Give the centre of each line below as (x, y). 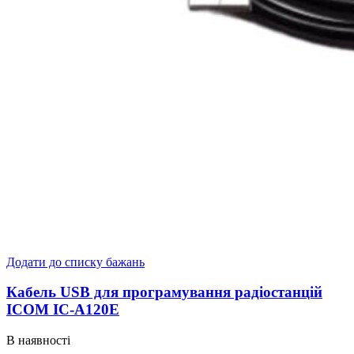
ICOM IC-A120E (63, 310)
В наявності (38, 341)
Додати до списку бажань (75, 262)
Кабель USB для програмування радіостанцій (164, 292)
